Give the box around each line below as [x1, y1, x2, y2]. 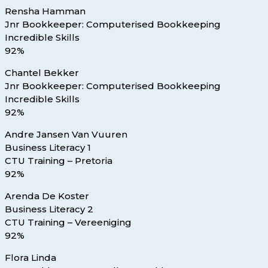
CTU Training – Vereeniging [5, 217, 132, 229]
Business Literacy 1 [5, 142, 91, 154]
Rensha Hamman [5, 5, 86, 17]
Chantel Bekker [5, 67, 79, 79]
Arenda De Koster [5, 190, 89, 202]
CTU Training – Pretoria [5, 155, 112, 167]
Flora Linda [5, 252, 56, 264]
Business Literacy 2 [5, 203, 93, 215]
